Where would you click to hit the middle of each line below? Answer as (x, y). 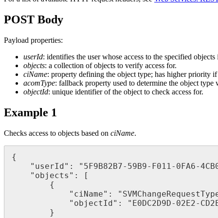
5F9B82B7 (103, 166)
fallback (71, 83)
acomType (39, 83)
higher (177, 74)
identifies (61, 57)
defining (91, 74)
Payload (16, 40)
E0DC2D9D (152, 203)
